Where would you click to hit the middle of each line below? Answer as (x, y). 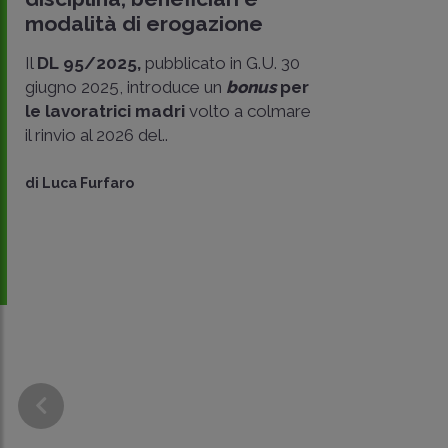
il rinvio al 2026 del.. (96, 135)
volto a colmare (248, 111)
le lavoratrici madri (105, 111)
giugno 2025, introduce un (125, 87)
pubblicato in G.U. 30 (220, 63)
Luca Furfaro (88, 183)
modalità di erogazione (144, 24)
